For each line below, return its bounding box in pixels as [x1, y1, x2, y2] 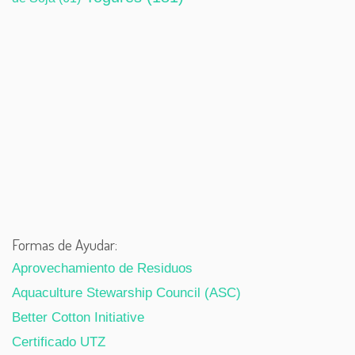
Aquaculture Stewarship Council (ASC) [12, 284, 241, 300]
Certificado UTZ [12, 334, 105, 349]
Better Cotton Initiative [12, 309, 144, 325]
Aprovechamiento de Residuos [12, 260, 193, 276]
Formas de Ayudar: [12, 234, 117, 254]
